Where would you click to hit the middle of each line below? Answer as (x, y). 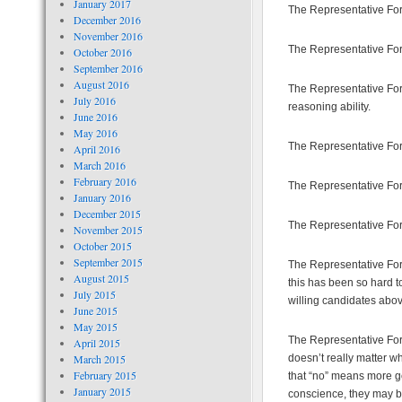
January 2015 (102, 391)
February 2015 (105, 375)
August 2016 (101, 84)
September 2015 (108, 262)
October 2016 (102, 52)
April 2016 (96, 149)
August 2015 (101, 278)
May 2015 (95, 327)
